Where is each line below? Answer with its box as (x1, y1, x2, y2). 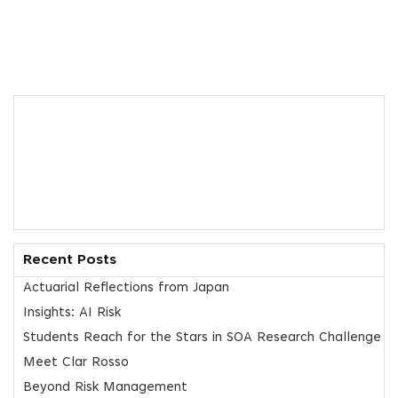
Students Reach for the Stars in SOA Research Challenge (23, 331, 381, 346)
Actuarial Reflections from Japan (23, 282, 229, 296)
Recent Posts (23, 253, 116, 268)
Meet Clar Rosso (23, 356, 129, 370)
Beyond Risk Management (23, 381, 187, 395)
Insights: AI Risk (23, 306, 121, 321)
